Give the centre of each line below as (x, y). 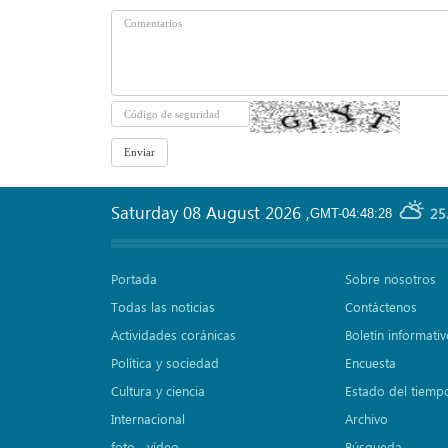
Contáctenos (380, 307)
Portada (134, 279)
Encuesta (370, 363)
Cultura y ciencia (158, 391)
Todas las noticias (163, 307)
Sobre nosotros (390, 279)
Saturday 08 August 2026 (208, 212)
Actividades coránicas (173, 335)
